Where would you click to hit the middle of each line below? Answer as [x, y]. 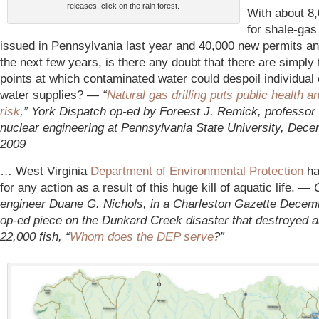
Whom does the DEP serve [142, 236]
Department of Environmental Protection [197, 171]
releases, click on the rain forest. [124, 6]
